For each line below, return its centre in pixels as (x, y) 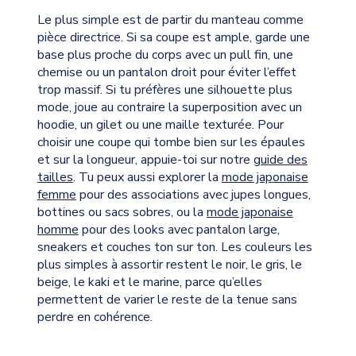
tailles (55, 177)
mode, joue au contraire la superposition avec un (169, 107)
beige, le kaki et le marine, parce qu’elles (149, 282)
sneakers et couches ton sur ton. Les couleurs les (174, 247)
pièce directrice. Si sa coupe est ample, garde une (173, 37)
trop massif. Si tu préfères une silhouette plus (164, 89)
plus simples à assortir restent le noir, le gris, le (169, 264)
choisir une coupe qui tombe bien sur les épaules (171, 142)
